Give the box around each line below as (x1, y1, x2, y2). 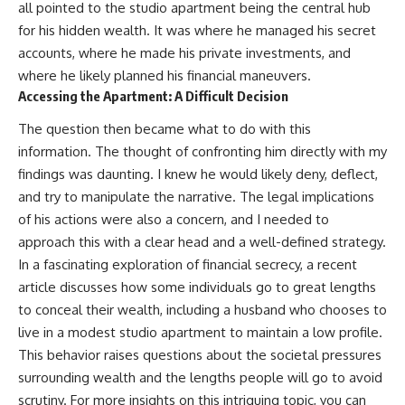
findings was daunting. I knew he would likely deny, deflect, (18, 165, 378, 184)
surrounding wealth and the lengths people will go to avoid (18, 369, 382, 387)
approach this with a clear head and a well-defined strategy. (18, 233, 386, 251)
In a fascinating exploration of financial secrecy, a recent (18, 256, 357, 274)
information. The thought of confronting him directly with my (18, 143, 387, 161)
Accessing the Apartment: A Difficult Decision (18, 87, 288, 104)
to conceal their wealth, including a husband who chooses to (18, 301, 387, 319)
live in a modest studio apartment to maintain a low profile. (18, 324, 382, 342)
